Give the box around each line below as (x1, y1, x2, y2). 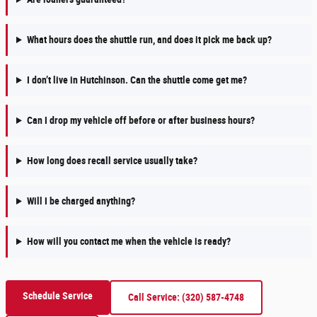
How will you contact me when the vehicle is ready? (26, 236, 231, 248)
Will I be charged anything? (26, 195, 135, 207)
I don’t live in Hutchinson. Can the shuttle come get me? (26, 74, 247, 86)
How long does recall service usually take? (26, 155, 197, 167)
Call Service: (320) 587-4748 (128, 292, 244, 304)
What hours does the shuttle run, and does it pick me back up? (26, 34, 272, 46)
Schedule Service (23, 290, 93, 302)
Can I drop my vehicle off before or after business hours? (26, 115, 255, 127)
